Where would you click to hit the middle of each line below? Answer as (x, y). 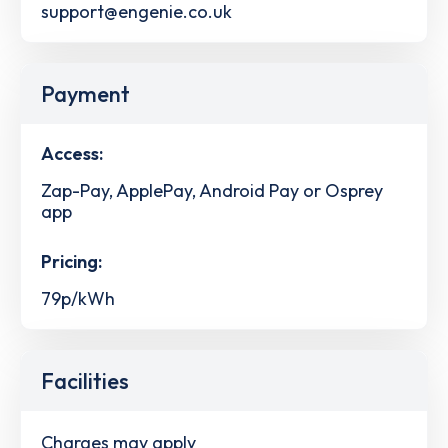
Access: (72, 153)
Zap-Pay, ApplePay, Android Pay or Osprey (212, 190)
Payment (85, 93)
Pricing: (71, 262)
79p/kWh (78, 298)
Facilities (85, 380)
